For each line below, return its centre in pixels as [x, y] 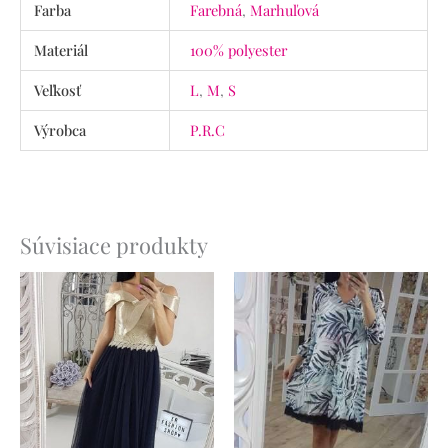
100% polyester [238, 49]
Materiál [61, 49]
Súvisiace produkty [114, 244]
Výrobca [60, 129]
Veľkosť [58, 89]
